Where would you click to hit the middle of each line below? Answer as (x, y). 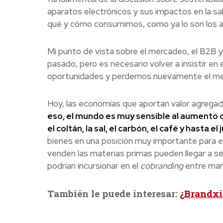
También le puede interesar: (113, 193)
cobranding (162, 166)
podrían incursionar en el (94, 166)
